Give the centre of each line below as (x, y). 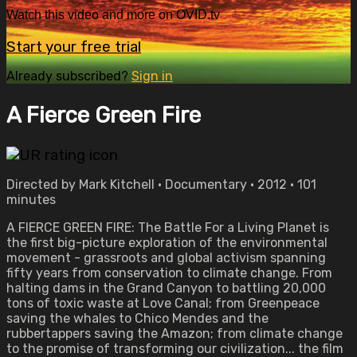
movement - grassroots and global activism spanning (166, 258)
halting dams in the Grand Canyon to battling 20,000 (166, 288)
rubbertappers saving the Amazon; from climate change (175, 333)
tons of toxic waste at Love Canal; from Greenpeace (163, 303)
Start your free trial (74, 47)
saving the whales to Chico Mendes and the (137, 318)
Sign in (152, 76)
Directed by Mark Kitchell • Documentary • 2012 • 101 (161, 184)
